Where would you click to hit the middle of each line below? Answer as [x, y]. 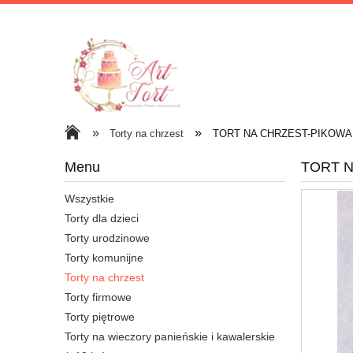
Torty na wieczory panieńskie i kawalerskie [170, 337]
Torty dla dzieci [102, 219]
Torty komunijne [104, 258]
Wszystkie [89, 199]
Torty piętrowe [100, 317]
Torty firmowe [98, 297]
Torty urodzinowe [107, 238]
